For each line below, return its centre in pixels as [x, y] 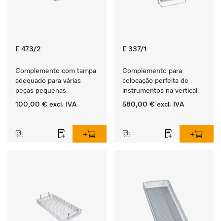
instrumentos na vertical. [161, 91]
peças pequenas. [42, 91]
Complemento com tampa [56, 71]
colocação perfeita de [155, 81]
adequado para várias [48, 81]
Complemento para [152, 71]
